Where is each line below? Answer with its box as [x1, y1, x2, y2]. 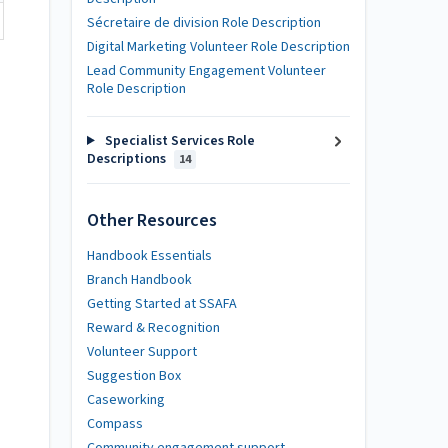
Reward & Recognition [87, 317, 220, 338]
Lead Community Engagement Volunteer [87, 61, 326, 81]
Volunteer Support [87, 341, 197, 362]
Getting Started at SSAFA [87, 293, 237, 314]
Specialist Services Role [101, 131, 255, 151]
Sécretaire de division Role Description [87, 13, 321, 33]
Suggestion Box [87, 365, 181, 386]
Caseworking [87, 389, 165, 410]
